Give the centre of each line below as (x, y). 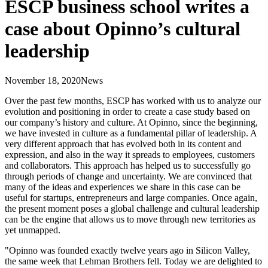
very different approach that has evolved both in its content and (123, 144)
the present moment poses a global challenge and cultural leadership (132, 208)
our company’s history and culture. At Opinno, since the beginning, (131, 122)
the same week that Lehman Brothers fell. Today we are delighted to (133, 261)
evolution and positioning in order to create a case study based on (127, 111)
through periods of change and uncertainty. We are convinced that (128, 176)
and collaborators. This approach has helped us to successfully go (128, 165)
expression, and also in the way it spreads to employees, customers (130, 154)
